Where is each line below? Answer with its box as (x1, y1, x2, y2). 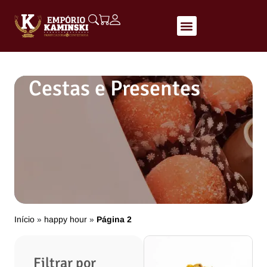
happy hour (44, 215, 87, 225)
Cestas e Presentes (29, 75, 200, 103)
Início (14, 215, 35, 225)
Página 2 (97, 215, 132, 225)
